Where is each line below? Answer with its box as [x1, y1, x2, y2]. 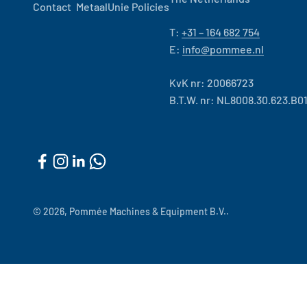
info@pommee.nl [182, 42, 264, 56]
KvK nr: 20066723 [169, 75, 254, 89]
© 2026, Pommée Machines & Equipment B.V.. [33, 205, 229, 217]
